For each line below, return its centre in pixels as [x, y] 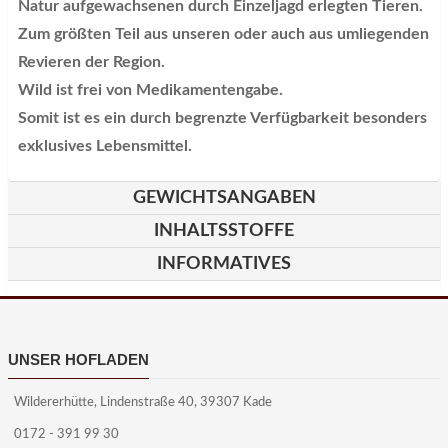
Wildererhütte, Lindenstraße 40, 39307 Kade [142, 403]
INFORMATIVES [224, 263]
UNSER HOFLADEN [78, 359]
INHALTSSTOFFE [224, 230]
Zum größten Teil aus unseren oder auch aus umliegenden [223, 33]
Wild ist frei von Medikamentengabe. [150, 89]
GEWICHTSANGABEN [224, 197]
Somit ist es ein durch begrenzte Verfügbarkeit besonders [222, 117]
